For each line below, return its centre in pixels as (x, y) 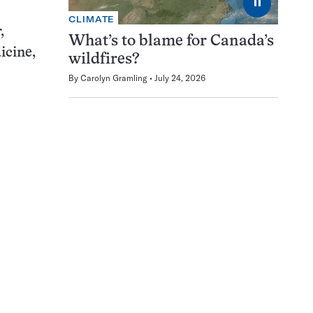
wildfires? (104, 60)
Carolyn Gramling (114, 78)
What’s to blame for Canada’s (171, 42)
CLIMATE (92, 20)
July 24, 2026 (180, 78)
